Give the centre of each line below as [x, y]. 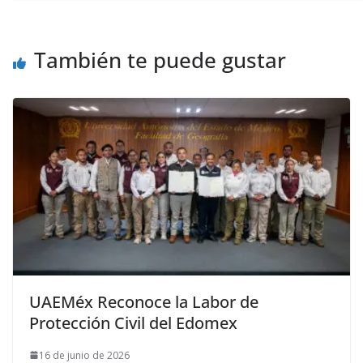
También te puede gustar [160, 60]
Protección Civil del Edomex [133, 322]
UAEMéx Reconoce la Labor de [144, 301]
